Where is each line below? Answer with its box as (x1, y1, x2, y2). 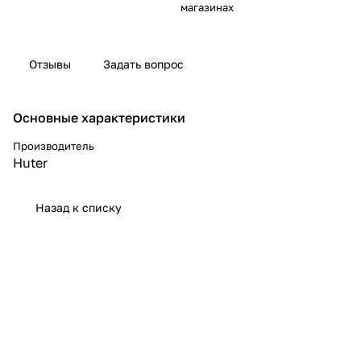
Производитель (13, 139, 94, 152)
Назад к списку (35, 200, 122, 214)
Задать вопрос (103, 56, 184, 71)
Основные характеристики (13, 109, 185, 126)
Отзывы (29, 56, 71, 71)
